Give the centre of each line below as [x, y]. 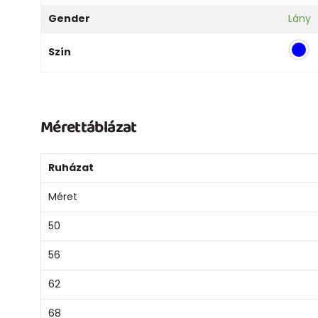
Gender [69, 18]
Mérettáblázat [89, 127]
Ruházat [71, 167]
